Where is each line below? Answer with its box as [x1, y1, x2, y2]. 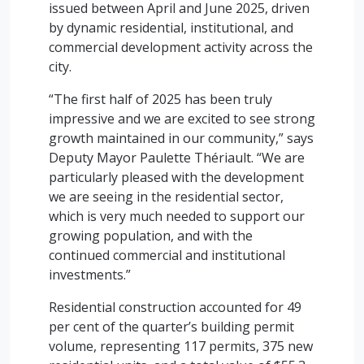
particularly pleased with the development [49, 168, 304, 186]
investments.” [49, 266, 131, 284]
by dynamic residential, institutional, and [49, 19, 293, 37]
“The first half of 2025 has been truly [49, 90, 272, 108]
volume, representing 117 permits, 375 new [49, 337, 313, 355]
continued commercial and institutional [49, 246, 285, 264]
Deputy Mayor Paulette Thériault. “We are [49, 149, 305, 167]
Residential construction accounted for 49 [49, 298, 301, 316]
